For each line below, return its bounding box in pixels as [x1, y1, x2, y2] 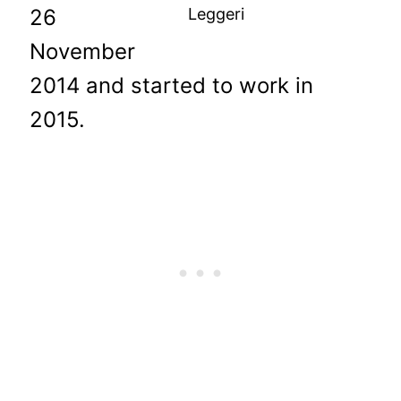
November [30, 38, 136, 64]
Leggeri [187, 4, 244, 23]
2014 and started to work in [30, 72, 314, 98]
